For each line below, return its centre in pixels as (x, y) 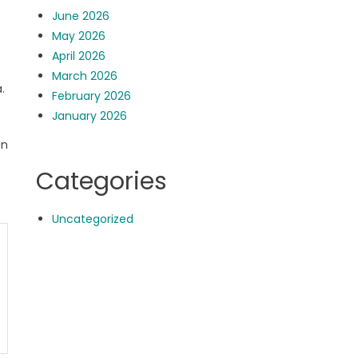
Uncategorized (93, 219)
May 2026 (79, 36)
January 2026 (90, 116)
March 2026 (85, 76)
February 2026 (92, 96)
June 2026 (81, 16)
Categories (102, 181)
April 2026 (79, 56)
